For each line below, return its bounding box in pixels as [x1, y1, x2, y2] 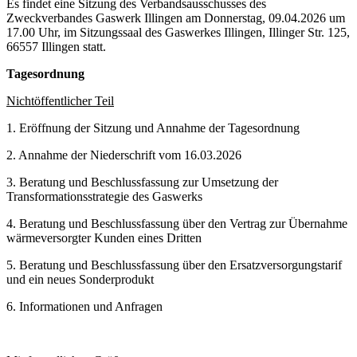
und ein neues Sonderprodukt [6, 273, 154, 287]
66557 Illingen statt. [6, 40, 109, 54]
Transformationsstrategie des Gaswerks [6, 190, 202, 204]
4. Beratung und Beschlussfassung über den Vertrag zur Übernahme [6, 217, 347, 231]
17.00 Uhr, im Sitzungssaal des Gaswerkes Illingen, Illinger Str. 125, [6, 25, 350, 40]
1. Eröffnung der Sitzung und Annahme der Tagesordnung [6, 121, 300, 135]
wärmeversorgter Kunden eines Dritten [6, 231, 202, 245]
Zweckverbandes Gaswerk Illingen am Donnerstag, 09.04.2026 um [6, 11, 345, 25]
